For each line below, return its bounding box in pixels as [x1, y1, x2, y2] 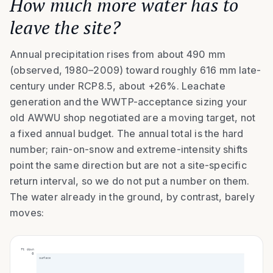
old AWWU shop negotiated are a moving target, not [10, 112, 256, 124]
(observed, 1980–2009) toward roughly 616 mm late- [10, 64, 261, 77]
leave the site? [10, 15, 121, 40]
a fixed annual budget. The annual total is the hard [10, 127, 244, 140]
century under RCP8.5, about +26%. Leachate [10, 80, 225, 93]
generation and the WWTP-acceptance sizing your [10, 96, 247, 108]
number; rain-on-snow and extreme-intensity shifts [10, 143, 248, 156]
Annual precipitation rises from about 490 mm [10, 48, 226, 61]
